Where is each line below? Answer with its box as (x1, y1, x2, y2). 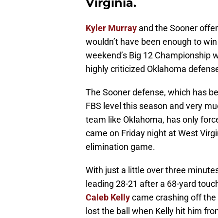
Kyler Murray (86, 23, 137, 34)
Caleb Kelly (86, 192, 130, 203)
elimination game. (86, 142, 155, 152)
